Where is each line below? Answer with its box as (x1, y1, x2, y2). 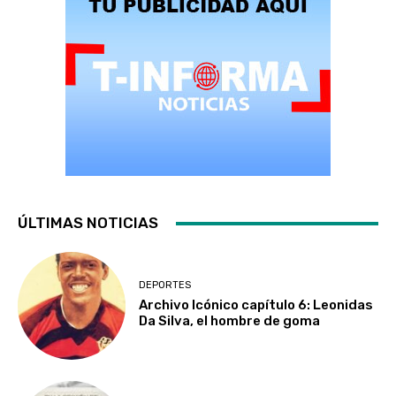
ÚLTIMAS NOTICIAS (18, 214, 158, 232)
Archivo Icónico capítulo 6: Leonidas (139, 296, 374, 313)
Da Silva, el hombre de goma (139, 312, 321, 329)
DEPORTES (139, 278, 192, 291)
